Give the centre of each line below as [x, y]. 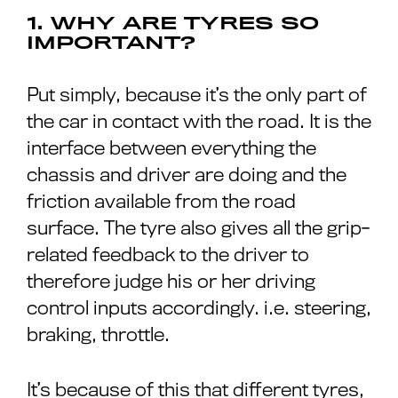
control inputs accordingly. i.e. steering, [199, 308]
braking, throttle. [98, 335]
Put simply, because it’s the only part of [197, 95]
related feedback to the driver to [168, 255]
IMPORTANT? [111, 44]
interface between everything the [171, 148]
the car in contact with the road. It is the [199, 122]
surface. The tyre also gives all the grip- [198, 228]
